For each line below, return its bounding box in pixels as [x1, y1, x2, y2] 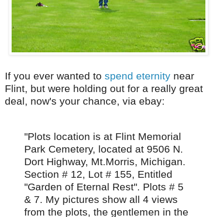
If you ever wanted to [5, 70, 105, 82]
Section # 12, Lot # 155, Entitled [24, 168, 172, 180]
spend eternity [105, 70, 170, 82]
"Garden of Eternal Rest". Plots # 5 [24, 181, 184, 192]
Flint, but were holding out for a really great [5, 83, 203, 94]
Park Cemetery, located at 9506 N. [24, 143, 183, 155]
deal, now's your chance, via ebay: [5, 95, 165, 107]
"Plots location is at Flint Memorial [24, 130, 181, 142]
